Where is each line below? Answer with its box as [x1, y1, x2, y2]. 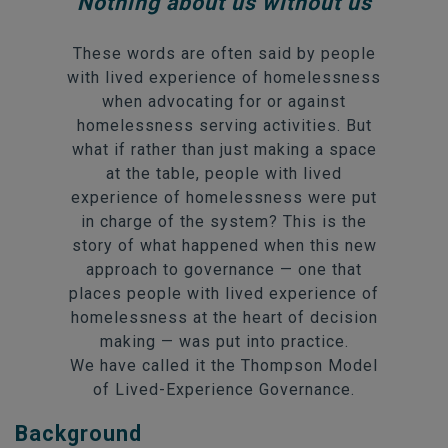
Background [15, 420, 142, 446]
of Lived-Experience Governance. [93, 379, 355, 399]
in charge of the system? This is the [81, 211, 367, 231]
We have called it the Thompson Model [70, 355, 378, 375]
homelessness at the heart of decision [70, 307, 378, 327]
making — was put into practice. [99, 331, 349, 351]
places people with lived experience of [69, 283, 379, 303]
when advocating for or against [102, 91, 346, 111]
